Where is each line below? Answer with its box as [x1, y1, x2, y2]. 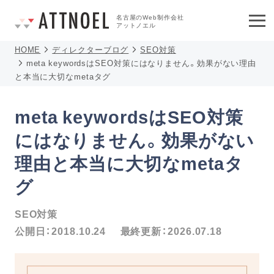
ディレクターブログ [52, 43, 129, 55]
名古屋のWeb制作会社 [116, 12, 184, 21]
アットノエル [116, 20, 157, 29]
